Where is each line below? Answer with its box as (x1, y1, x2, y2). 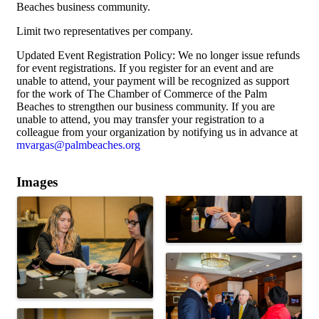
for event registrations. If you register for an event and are (16, 61, 273, 74)
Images (16, 174, 58, 189)
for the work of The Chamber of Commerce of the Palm (16, 87, 267, 100)
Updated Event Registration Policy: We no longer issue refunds (16, 48, 300, 61)
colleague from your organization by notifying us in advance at (16, 125, 298, 138)
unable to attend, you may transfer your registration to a (16, 113, 264, 125)
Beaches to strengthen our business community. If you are (16, 100, 275, 113)
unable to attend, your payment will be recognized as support (16, 74, 289, 87)
